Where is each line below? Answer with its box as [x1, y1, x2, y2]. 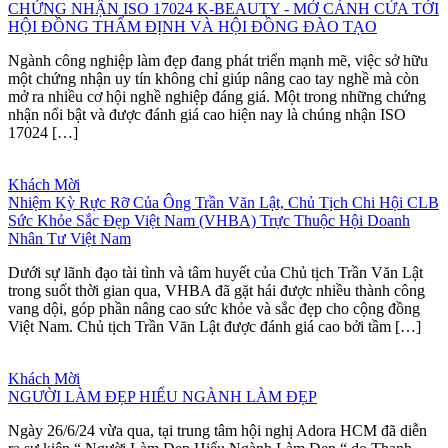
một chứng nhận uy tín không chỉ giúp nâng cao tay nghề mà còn [8, 69, 419, 87]
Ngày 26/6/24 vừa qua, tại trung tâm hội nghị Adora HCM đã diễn [8, 421, 427, 439]
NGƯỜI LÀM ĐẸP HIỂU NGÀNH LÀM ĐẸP [8, 387, 317, 405]
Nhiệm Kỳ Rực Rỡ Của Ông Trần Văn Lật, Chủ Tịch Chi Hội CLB [8, 193, 439, 211]
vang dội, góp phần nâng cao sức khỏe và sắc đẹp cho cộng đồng [8, 299, 420, 317]
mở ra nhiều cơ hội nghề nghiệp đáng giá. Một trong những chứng [8, 87, 426, 105]
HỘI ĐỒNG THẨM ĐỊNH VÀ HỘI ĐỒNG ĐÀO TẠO [8, 17, 377, 35]
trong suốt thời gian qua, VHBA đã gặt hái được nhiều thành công [8, 281, 425, 299]
